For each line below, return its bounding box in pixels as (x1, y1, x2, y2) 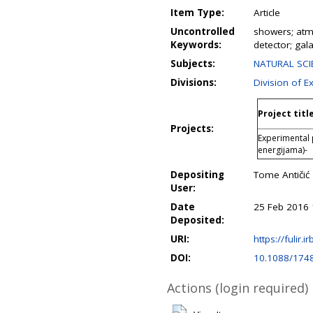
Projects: (170, 122, 214, 135)
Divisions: (170, 76, 217, 89)
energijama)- (258, 144, 307, 156)
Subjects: (170, 57, 215, 70)
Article (254, 6, 280, 19)
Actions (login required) (167, 279, 308, 296)
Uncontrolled (170, 25, 235, 38)
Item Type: (170, 6, 224, 19)
